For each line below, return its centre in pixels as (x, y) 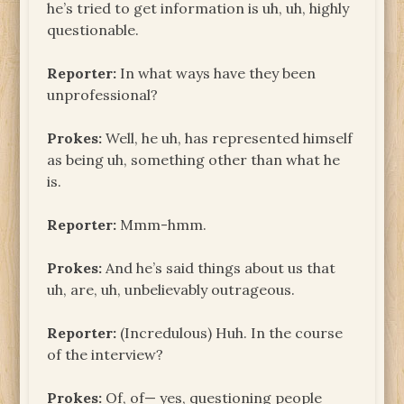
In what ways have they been (216, 73)
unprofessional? (103, 94)
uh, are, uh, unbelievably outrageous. (171, 289)
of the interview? (106, 354)
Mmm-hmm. (162, 224)
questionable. (93, 29)
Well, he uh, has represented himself (228, 138)
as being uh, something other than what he (194, 159)
